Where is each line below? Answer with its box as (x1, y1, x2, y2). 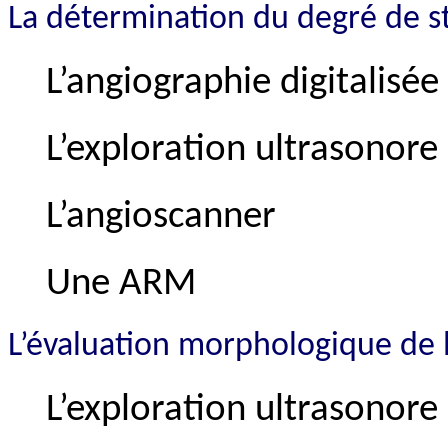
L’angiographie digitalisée (46, 63, 439, 103)
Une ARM (46, 264, 196, 304)
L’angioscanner (46, 197, 276, 237)
